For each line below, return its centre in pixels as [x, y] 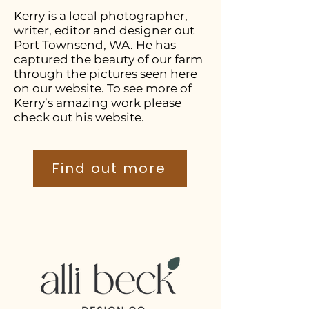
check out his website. [80, 117]
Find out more [109, 168]
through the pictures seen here [106, 74]
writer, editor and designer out [104, 30]
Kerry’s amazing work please [98, 103]
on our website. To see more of [103, 88]
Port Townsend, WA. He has [95, 45]
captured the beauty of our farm [108, 59]
